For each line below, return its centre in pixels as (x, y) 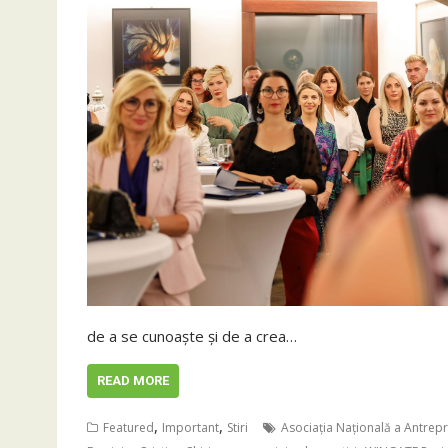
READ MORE (133, 380)
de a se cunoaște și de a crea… (192, 336)
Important (190, 427)
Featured (128, 427)
